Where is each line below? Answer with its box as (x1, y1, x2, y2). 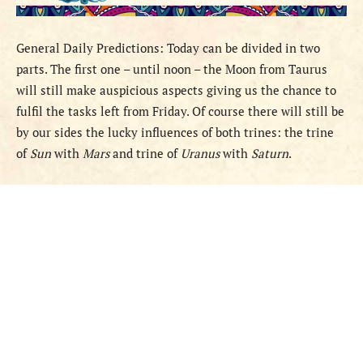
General (16, 40, 63, 57)
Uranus (181, 145, 220, 162)
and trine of (109, 145, 181, 162)
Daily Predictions (63, 40, 160, 57)
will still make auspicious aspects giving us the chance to (16, 82, 336, 99)
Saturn (251, 145, 288, 162)
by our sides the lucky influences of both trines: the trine (16, 124, 334, 141)
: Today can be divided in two (160, 40, 320, 57)
